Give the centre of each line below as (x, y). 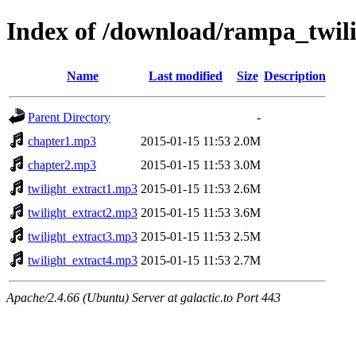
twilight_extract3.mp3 (83, 236)
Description (295, 75)
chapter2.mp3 (62, 164)
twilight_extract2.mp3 (83, 212)
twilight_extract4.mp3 (83, 260)
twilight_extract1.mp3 (83, 188)
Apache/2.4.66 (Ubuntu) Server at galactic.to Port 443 (143, 297)
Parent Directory (69, 117)
